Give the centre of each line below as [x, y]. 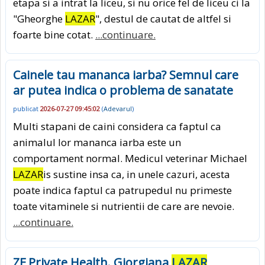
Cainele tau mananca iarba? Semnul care [126, 75]
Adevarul [118, 108]
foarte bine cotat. [54, 35]
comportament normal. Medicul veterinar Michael [130, 158]
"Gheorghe [39, 19]
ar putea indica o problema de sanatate [123, 91]
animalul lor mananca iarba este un [97, 142]
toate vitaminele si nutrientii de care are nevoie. [124, 206]
